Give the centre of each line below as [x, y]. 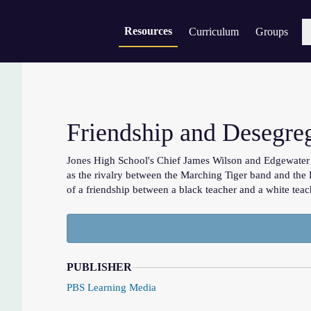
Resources [148, 31]
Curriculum [214, 32]
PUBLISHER [99, 267]
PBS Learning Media [111, 287]
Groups [272, 32]
